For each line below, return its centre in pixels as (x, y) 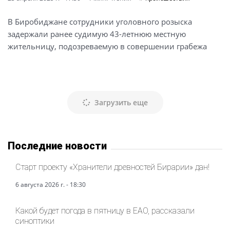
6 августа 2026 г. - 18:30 (51, 185)
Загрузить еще (121, 102)
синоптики (35, 221)
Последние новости (57, 146)
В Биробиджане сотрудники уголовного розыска (100, 22)
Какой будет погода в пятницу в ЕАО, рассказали (105, 211)
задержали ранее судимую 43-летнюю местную (97, 34)
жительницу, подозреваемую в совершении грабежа (107, 46)
